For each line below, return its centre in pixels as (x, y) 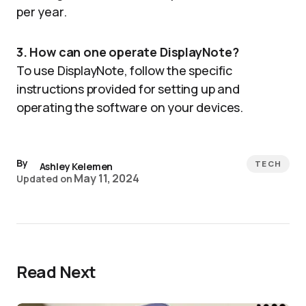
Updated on (44, 179)
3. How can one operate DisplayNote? (128, 52)
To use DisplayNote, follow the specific (124, 70)
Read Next (56, 272)
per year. (42, 12)
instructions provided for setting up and (128, 89)
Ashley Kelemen (76, 166)
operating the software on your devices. (130, 107)
